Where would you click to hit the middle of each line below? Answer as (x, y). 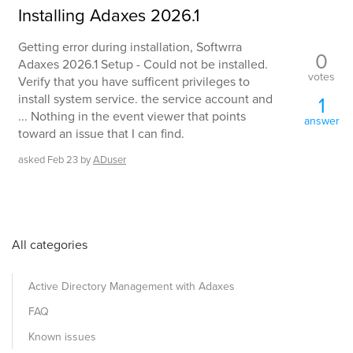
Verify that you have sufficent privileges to (134, 82)
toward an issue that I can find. (101, 134)
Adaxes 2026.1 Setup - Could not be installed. (143, 64)
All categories (50, 245)
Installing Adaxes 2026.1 (109, 15)
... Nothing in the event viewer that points (132, 116)
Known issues (62, 337)
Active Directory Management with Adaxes (132, 286)
